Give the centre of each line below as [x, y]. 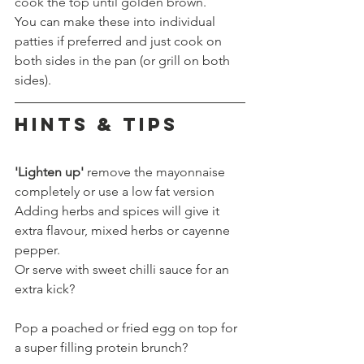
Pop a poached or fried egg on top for [128, 327]
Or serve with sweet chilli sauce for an [123, 269]
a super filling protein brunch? [101, 347]
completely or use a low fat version [115, 191]
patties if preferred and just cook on [120, 41]
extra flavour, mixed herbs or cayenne [124, 230]
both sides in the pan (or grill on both [124, 60]
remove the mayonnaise [156, 171]
